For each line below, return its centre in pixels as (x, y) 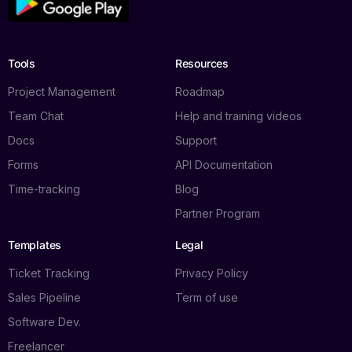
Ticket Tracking (49, 273)
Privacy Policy (211, 273)
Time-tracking (44, 189)
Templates (35, 245)
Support (196, 141)
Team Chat (36, 116)
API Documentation (224, 165)
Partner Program (217, 214)
